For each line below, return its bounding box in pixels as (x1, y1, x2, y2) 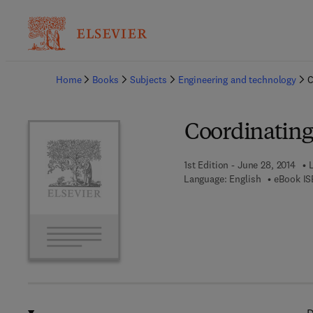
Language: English (183, 173, 261, 185)
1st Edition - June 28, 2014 (183, 159, 296, 171)
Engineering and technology (177, 73, 297, 86)
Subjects (129, 73, 167, 86)
